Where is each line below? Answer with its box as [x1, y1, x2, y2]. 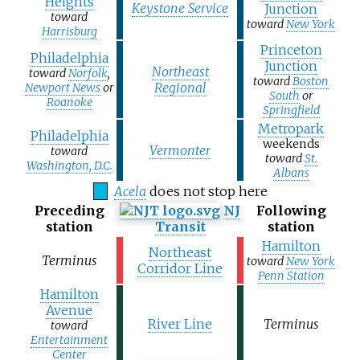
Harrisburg [41, 24, 97, 39]
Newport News [24, 80, 100, 96]
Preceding [34, 202, 104, 219]
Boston [292, 74, 329, 89]
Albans [272, 166, 309, 181]
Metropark [258, 121, 324, 137]
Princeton [260, 42, 322, 59]
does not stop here [149, 183, 268, 200]
